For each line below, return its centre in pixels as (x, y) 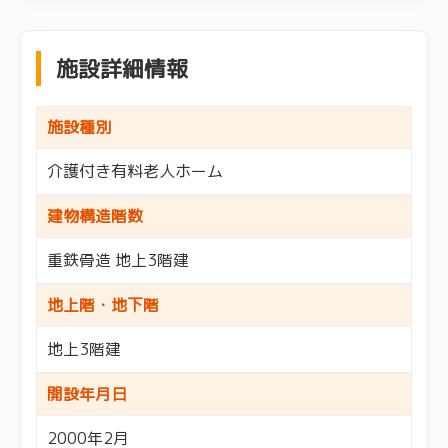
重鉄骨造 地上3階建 (118, 259)
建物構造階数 (95, 215)
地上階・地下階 (103, 304)
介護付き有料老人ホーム (135, 170)
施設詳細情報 (122, 68)
